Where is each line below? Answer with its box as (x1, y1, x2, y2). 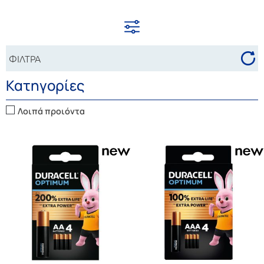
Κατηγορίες (6, 75, 84, 95)
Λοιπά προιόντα (18, 105, 85, 117)
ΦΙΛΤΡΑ (9, 51, 41, 65)
